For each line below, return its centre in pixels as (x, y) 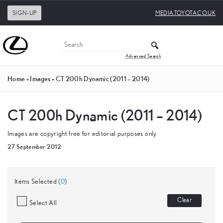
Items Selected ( (38, 181)
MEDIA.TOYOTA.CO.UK (185, 13)
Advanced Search (143, 56)
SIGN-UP (25, 13)
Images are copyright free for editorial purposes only (82, 134)
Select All (43, 203)
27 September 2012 (34, 147)
